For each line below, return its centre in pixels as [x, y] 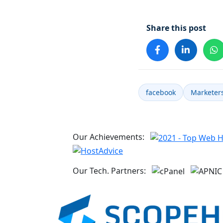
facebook [161, 93]
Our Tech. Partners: [109, 170]
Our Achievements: [109, 137]
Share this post [176, 28]
